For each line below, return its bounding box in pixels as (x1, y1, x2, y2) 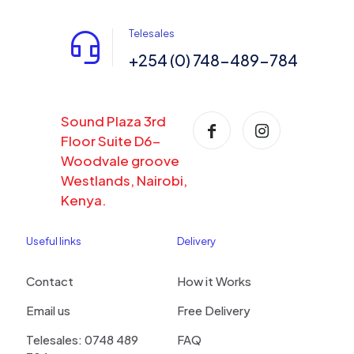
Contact (26, 273, 73, 289)
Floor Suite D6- (61, 132, 160, 150)
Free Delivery (177, 303, 250, 318)
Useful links (26, 235, 81, 248)
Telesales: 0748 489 (26, 332, 138, 348)
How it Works (177, 273, 251, 289)
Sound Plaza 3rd (61, 112, 166, 130)
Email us (26, 303, 70, 318)
